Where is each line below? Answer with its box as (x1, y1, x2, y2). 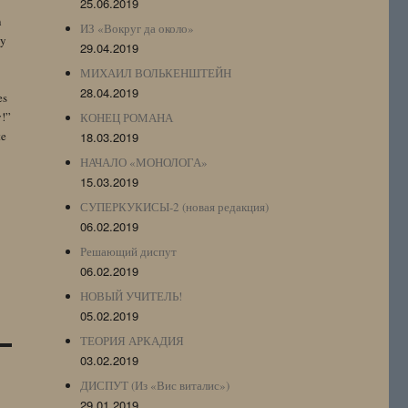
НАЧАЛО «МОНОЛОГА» (80, 153, 209, 170)
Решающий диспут (80, 242, 178, 260)
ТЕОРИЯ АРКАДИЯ (80, 331, 185, 349)
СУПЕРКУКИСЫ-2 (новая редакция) (80, 198, 270, 215)
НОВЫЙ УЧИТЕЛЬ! (80, 287, 183, 304)
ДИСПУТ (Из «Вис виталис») (80, 376, 230, 393)
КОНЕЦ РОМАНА (80, 108, 174, 126)
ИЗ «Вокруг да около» (80, 19, 195, 36)
